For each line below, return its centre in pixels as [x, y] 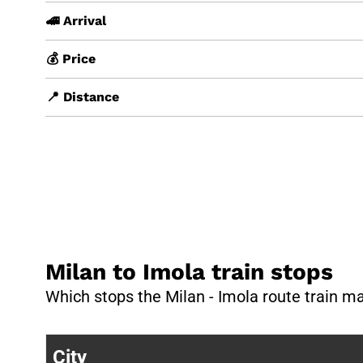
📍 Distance [83, 96]
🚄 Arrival [76, 20]
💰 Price [71, 58]
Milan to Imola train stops [189, 271]
